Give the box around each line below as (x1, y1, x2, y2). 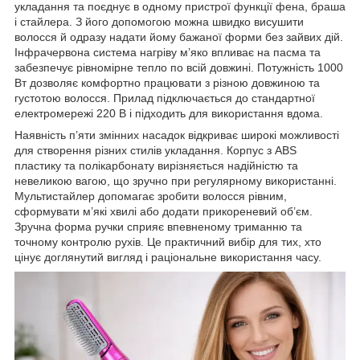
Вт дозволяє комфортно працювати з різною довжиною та (14, 76, 320, 90)
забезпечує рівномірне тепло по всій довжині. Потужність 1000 (14, 61, 343, 75)
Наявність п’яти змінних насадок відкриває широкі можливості (14, 129, 339, 142)
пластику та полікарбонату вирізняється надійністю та (14, 159, 298, 173)
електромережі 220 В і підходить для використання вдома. (14, 107, 323, 121)
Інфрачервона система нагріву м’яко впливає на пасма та (14, 46, 321, 59)
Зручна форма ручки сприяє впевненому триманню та (14, 220, 302, 234)
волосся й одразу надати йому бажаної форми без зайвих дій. (14, 31, 343, 44)
